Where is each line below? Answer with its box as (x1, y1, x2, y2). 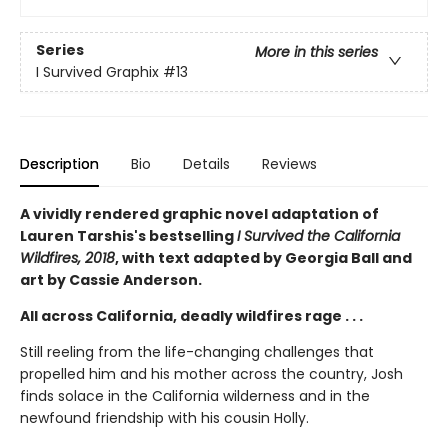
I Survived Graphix (36, 62, 159, 83)
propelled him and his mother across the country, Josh (20, 364, 403, 384)
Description (20, 154, 99, 174)
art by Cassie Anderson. (20, 270, 202, 290)
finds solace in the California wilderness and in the (20, 386, 370, 406)
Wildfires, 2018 (20, 248, 115, 268)
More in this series (255, 42, 378, 63)
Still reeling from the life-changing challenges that (20, 342, 374, 362)
